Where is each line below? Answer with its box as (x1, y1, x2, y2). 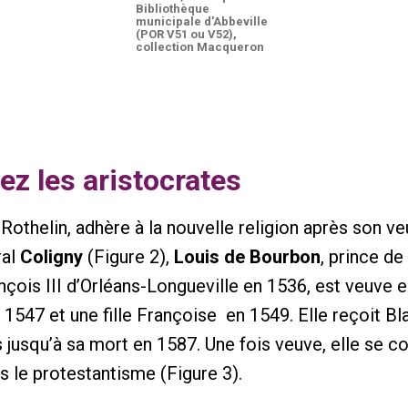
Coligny (20, 246, 87, 268)
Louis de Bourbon (174, 246, 321, 268)
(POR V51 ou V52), (136, 27, 237, 41)
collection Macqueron (136, 40, 264, 54)
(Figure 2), (87, 246, 174, 268)
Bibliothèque (136, 2, 209, 15)
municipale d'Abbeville (136, 15, 268, 28)
